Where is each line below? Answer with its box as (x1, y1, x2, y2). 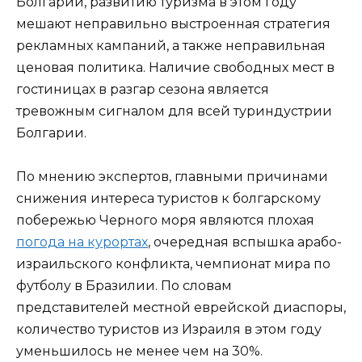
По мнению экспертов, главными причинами (16, 168, 328, 184)
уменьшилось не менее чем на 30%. (16, 343, 263, 359)
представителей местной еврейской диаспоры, (16, 299, 346, 315)
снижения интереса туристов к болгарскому (16, 190, 321, 206)
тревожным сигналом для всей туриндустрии (16, 103, 332, 119)
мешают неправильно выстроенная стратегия (16, 15, 330, 32)
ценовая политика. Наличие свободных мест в (16, 59, 335, 75)
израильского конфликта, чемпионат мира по (16, 255, 330, 271)
